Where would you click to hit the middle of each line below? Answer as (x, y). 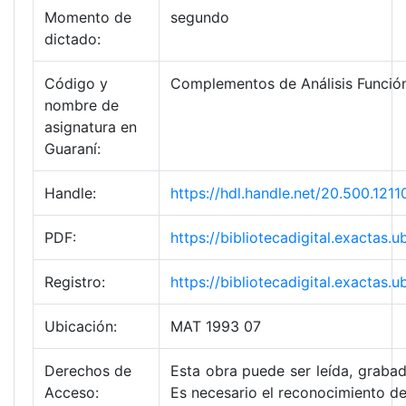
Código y (76, 84)
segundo (200, 18)
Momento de (88, 18)
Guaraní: (72, 149)
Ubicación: (81, 327)
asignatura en (91, 127)
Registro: (75, 282)
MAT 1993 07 (216, 327)
